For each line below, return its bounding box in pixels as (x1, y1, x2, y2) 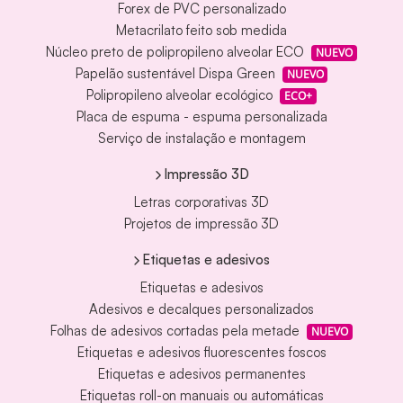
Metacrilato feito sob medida (116, 22, 287, 40)
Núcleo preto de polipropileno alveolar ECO (46, 43, 305, 61)
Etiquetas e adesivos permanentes (97, 365, 306, 383)
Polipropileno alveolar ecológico (86, 86, 273, 104)
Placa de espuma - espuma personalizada (76, 108, 327, 126)
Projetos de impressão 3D (124, 215, 279, 233)
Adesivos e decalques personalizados (89, 300, 314, 318)
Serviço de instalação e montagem (97, 130, 306, 148)
